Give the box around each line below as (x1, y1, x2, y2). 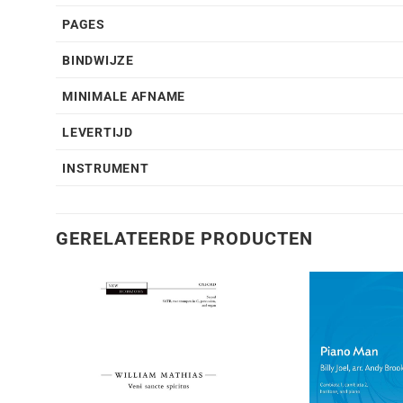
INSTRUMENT (62, 161, 149, 177)
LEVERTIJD (62, 125, 133, 141)
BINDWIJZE (62, 53, 134, 69)
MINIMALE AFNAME (62, 89, 185, 105)
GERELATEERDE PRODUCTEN (56, 228, 313, 250)
